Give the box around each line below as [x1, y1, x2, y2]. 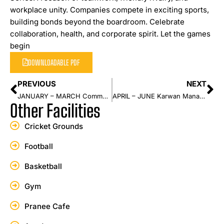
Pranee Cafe [24, 201, 70, 211]
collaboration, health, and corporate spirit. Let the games [10, 28, 210, 38]
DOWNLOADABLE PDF [28, 57, 80, 67]
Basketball [24, 161, 62, 171]
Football [24, 141, 53, 151]
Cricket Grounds [24, 121, 83, 131]
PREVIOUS [17, 78, 56, 88]
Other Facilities [10, 100, 100, 121]
